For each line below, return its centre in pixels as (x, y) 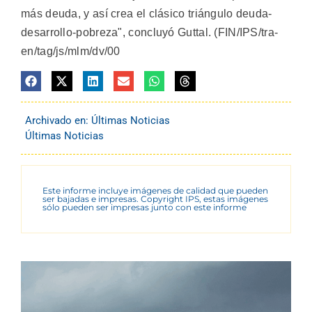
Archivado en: (58, 121)
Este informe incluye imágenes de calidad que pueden (155, 191)
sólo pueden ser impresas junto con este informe (145, 208)
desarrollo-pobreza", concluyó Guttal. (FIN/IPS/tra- (150, 33)
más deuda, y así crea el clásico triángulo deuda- (147, 14)
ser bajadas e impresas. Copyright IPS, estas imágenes (155, 199)
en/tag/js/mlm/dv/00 (71, 52)
